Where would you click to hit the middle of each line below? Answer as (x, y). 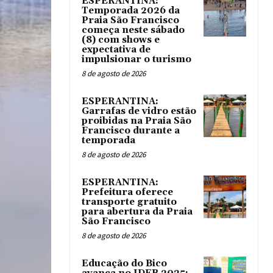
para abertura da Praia (137, 211)
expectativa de (116, 49)
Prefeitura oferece (127, 192)
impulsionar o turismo (136, 59)
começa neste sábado (133, 30)
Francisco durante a (131, 130)
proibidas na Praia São (136, 121)
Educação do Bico (124, 263)
